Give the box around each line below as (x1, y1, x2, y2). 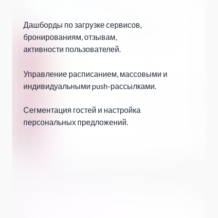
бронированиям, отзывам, (23, 32, 117, 42)
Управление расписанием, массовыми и (23, 69, 167, 79)
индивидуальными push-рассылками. (23, 81, 156, 91)
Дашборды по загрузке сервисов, (23, 20, 142, 30)
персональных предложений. (23, 117, 128, 127)
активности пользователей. (23, 44, 121, 54)
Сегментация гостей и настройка (23, 105, 141, 115)
